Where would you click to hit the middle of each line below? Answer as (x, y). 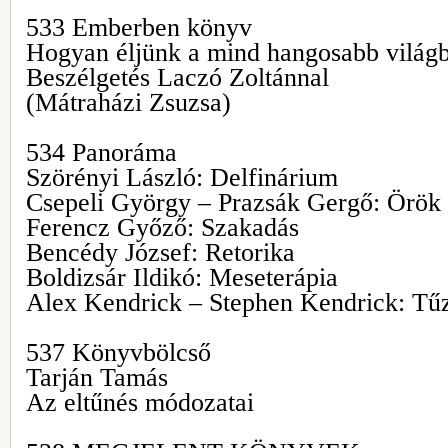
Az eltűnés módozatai (140, 402)
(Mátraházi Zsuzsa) (128, 102)
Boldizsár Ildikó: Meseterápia (182, 277)
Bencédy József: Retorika (160, 252)
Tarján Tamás (97, 377)
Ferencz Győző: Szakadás (162, 227)
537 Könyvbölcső (118, 352)
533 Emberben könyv (139, 27)
